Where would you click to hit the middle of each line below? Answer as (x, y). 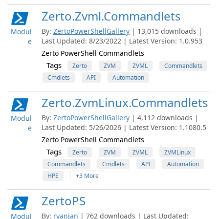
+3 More (87, 176)
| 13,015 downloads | (167, 31)
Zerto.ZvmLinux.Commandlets (125, 102)
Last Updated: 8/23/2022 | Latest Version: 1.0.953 (122, 41)
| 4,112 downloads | (165, 118)
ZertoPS (64, 201)
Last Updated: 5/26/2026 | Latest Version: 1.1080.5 (124, 127)
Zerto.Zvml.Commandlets (111, 16)
